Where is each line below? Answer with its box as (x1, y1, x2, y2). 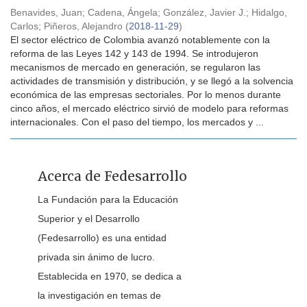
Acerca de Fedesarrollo (38, 168, 187, 184)
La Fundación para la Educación (38, 194, 178, 205)
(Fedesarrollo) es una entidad (38, 232, 167, 243)
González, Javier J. (163, 8, 246, 18)
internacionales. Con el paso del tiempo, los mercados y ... (10, 116, 264, 127)
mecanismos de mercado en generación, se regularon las (10, 62, 260, 73)
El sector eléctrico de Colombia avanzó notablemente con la (10, 34, 270, 45)
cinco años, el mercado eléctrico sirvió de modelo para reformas (10, 103, 288, 114)
